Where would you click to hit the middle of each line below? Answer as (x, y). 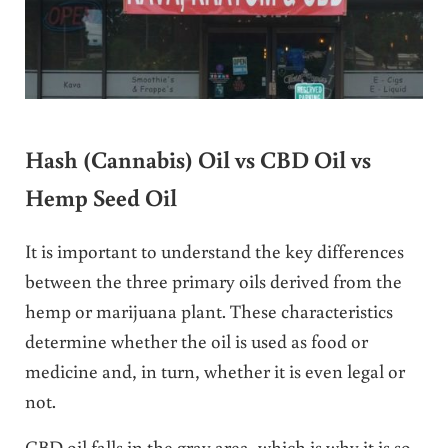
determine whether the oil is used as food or (196, 340)
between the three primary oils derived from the (213, 280)
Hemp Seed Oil (100, 197)
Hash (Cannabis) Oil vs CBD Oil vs (197, 159)
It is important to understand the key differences (214, 250)
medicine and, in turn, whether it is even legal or (214, 370)
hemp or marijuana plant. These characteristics (208, 310)
